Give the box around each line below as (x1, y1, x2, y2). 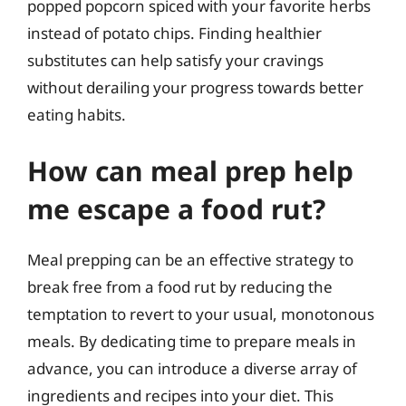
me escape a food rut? (27, 189, 325, 227)
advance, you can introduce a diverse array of (27, 357, 357, 379)
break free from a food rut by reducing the (27, 275, 333, 297)
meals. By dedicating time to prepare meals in (27, 330, 356, 352)
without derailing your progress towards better (27, 77, 363, 98)
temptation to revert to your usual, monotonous (27, 303, 374, 324)
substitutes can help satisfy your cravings (27, 50, 324, 71)
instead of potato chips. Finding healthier (27, 23, 322, 43)
